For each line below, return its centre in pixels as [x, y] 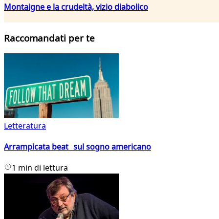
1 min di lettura [40, 168]
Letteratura [25, 125]
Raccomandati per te [49, 38]
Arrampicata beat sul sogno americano [77, 147]
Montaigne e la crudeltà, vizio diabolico [76, 7]
